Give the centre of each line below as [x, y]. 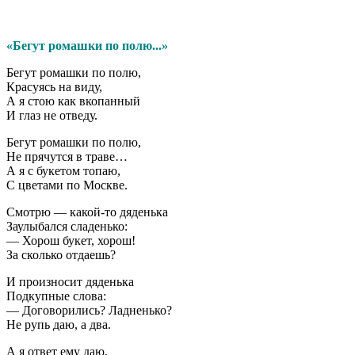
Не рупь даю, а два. [59, 325]
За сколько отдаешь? [61, 255]
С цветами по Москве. [67, 185]
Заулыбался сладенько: [67, 227]
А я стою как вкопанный [73, 101]
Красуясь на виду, [54, 87]
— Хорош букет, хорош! [71, 241]
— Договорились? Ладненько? [89, 311]
